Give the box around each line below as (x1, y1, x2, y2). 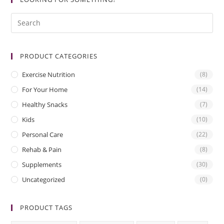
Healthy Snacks (22, 99, 68, 109)
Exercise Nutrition (22, 69, 75, 79)
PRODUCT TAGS (20, 202, 73, 212)
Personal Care (22, 129, 63, 139)
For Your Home (22, 84, 68, 94)
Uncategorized (22, 174, 65, 184)
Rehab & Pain (22, 144, 62, 154)
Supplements (22, 159, 62, 169)
